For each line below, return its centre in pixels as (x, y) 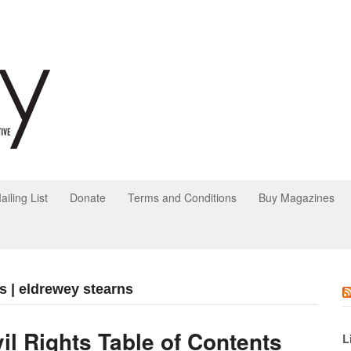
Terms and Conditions (182, 197)
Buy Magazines (297, 197)
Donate (88, 197)
